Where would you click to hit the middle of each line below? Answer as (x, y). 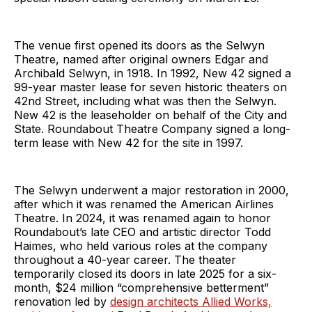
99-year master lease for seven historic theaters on (150, 87)
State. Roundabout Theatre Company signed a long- (152, 128)
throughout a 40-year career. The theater (125, 259)
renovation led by (62, 301)
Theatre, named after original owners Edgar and (141, 59)
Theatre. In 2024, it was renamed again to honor (142, 218)
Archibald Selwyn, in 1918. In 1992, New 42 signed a (153, 73)
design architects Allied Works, (191, 301)
